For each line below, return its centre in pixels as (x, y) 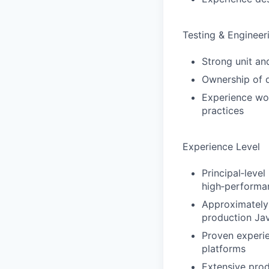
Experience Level (221, 147)
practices (223, 110)
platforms (224, 249)
